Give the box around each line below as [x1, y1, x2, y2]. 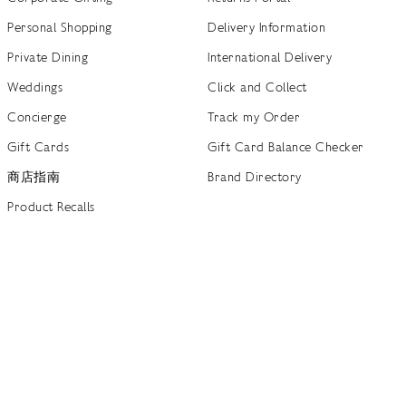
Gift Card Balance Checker [208, 138, 364, 155]
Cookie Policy [237, 372, 315, 389]
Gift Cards [7, 138, 70, 155]
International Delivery [208, 48, 333, 65]
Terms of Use [8, 372, 84, 389]
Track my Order [208, 108, 301, 125]
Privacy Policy [121, 372, 199, 389]
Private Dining [7, 48, 89, 65]
